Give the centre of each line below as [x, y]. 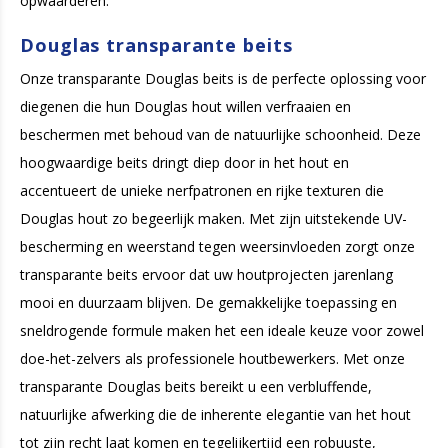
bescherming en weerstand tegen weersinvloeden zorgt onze [217, 246]
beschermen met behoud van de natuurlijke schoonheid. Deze [220, 134]
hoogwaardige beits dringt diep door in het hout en [184, 162]
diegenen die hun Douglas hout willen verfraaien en [185, 106]
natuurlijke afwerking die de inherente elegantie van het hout [215, 414]
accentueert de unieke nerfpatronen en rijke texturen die [202, 190]
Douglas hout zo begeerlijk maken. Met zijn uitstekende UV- [213, 218]
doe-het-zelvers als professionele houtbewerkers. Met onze [212, 358]
